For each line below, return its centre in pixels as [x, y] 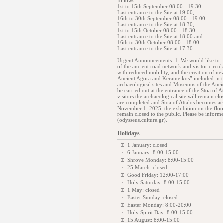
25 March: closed [147, 167]
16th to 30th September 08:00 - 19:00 [161, 18]
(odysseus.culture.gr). [142, 120]
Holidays [129, 133]
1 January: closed [147, 145]
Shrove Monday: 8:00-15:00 [161, 160]
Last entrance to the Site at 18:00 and [160, 36]
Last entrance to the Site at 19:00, [156, 12]
